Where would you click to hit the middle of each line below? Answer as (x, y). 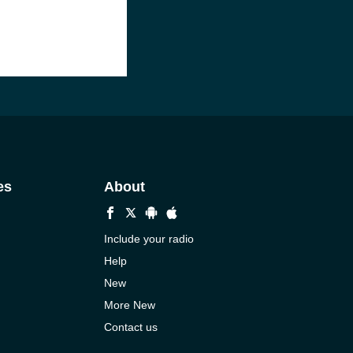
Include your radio (149, 239)
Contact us (130, 327)
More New (129, 305)
